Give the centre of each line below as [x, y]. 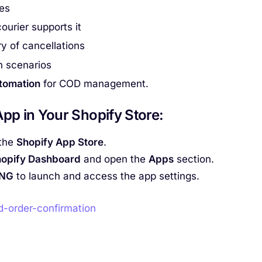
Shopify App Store [60, 142]
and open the [115, 159]
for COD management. [94, 83]
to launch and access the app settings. [106, 176]
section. [194, 159]
